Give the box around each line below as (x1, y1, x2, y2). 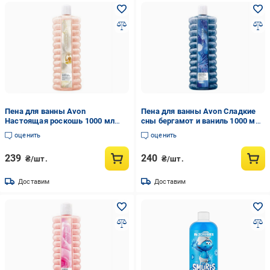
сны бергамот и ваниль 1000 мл (140, 116, 260, 125)
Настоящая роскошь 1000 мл (5, 116, 115, 125)
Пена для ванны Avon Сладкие (140, 107, 256, 116)
